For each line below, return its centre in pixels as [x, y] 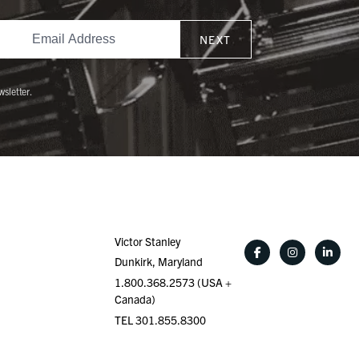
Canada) [135, 299]
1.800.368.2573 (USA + [173, 282]
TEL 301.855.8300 [160, 319]
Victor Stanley [147, 241]
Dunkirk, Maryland [158, 262]
